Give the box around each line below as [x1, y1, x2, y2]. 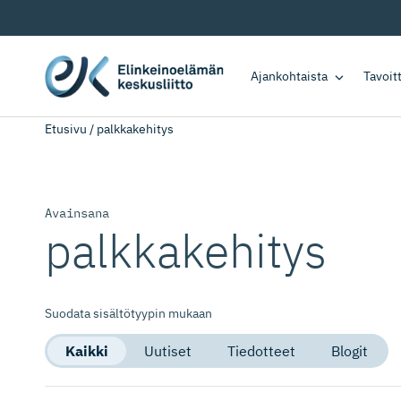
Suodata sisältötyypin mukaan [45, 305, 212, 321]
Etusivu [45, 121, 87, 137]
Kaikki [65, 342, 108, 360]
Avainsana [45, 205, 109, 221]
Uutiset [144, 342, 192, 360]
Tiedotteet [227, 342, 295, 360]
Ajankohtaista [251, 67, 328, 84]
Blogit [331, 342, 368, 360]
